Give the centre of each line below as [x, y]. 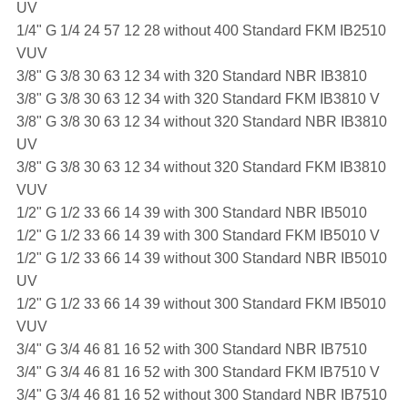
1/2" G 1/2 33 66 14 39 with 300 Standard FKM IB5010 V [199, 235]
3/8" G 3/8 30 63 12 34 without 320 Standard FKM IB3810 [201, 167]
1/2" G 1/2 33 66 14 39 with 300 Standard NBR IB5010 [193, 212]
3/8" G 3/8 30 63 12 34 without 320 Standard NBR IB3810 [201, 121]
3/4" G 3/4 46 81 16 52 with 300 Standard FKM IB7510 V [199, 372]
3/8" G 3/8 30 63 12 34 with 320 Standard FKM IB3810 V [199, 98]
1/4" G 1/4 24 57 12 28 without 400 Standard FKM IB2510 [201, 30]
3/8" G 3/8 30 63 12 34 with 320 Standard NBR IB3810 [193, 76]
